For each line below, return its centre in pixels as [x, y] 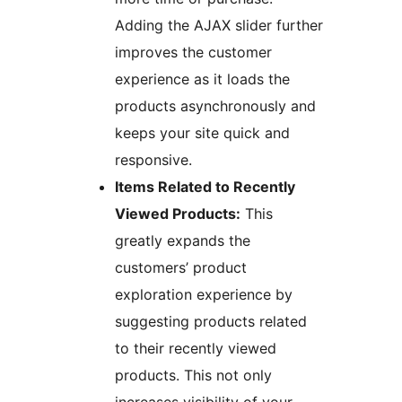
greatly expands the [183, 241]
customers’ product [181, 268]
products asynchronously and [215, 106]
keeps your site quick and [202, 133]
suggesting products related [211, 322]
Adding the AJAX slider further [219, 26]
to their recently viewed [196, 349]
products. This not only [193, 376]
